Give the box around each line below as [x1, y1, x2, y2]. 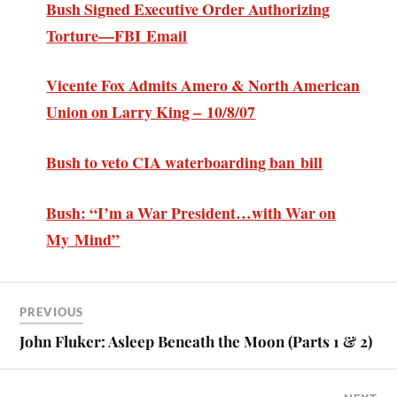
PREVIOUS [19, 305, 84, 320]
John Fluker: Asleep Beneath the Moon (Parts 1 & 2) [19, 331, 373, 352]
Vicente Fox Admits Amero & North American [46, 74, 361, 97]
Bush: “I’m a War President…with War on [46, 200, 337, 224]
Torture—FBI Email [46, 23, 188, 47]
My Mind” [46, 227, 121, 251]
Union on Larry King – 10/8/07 [46, 100, 256, 124]
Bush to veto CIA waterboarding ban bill [46, 151, 323, 175]
